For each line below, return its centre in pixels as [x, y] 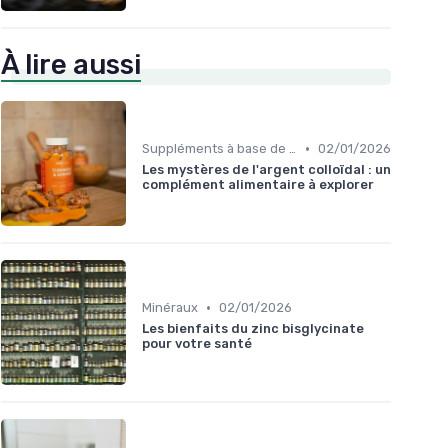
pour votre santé [197, 344]
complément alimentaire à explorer [258, 185]
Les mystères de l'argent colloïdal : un [266, 170]
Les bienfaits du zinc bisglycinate [253, 329]
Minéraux [170, 308]
